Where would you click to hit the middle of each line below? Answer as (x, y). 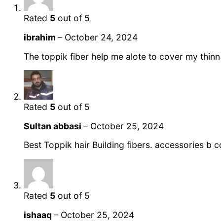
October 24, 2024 (101, 37)
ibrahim (41, 37)
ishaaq (39, 215)
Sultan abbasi (54, 126)
